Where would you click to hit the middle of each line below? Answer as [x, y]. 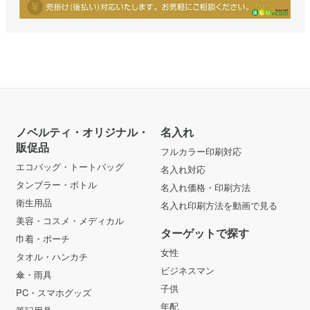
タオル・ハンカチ [52, 256]
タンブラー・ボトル [56, 184]
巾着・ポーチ [43, 238]
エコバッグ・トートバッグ [70, 166]
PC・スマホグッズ [54, 292]
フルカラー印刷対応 [201, 151]
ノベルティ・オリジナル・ [82, 131]
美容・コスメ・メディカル [70, 220]
